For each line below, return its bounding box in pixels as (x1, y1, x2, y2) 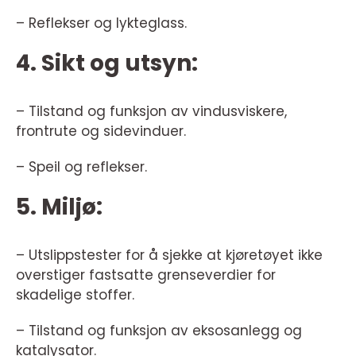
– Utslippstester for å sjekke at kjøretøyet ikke (16, 246, 323, 265)
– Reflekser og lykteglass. (16, 14, 187, 33)
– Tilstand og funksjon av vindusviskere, (16, 102, 287, 121)
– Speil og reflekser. (16, 157, 147, 176)
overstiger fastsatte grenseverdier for (16, 265, 276, 284)
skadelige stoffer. (16, 285, 134, 304)
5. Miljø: (16, 192, 103, 222)
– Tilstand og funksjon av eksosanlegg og (16, 321, 302, 340)
